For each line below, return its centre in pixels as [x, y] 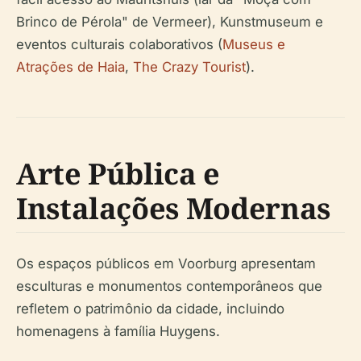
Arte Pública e [118, 174]
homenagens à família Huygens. [118, 332]
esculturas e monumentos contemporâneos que [169, 286]
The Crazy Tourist [189, 67]
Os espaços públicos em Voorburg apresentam [166, 264]
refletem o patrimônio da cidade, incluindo [150, 309]
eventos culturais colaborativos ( [119, 45]
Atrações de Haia [71, 67]
